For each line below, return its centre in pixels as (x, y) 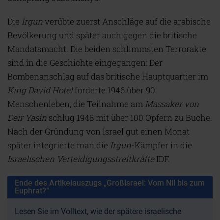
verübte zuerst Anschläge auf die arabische (127, 22)
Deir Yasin (27, 118)
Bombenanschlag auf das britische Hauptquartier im (108, 77)
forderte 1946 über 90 (114, 90)
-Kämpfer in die (162, 145)
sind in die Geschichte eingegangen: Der (85, 63)
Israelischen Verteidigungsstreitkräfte (81, 159)
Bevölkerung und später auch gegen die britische (102, 35)
